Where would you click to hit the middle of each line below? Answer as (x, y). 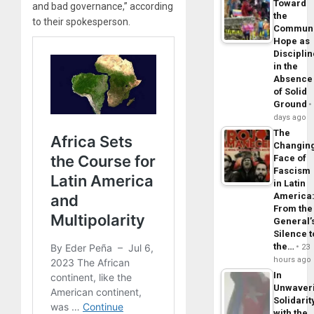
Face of (290, 158)
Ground (291, 104)
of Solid (291, 91)
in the (286, 66)
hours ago (293, 259)
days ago (290, 117)
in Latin (290, 183)
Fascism (292, 170)
